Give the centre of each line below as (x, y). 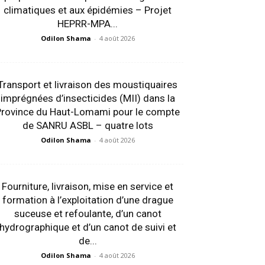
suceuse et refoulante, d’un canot (88, 214)
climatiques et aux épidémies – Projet (88, 10)
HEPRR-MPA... (88, 24)
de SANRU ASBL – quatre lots (88, 126)
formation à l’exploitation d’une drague (88, 200)
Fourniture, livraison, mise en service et (88, 187)
